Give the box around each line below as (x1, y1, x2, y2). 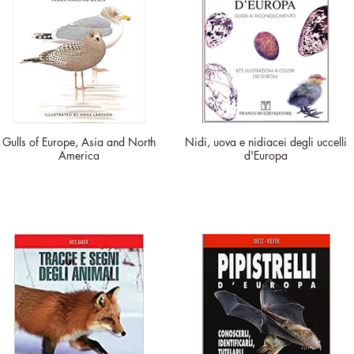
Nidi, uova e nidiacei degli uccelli (185, 134, 347, 149)
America (58, 148, 100, 163)
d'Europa (244, 148, 288, 163)
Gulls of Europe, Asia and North (2, 134, 156, 149)
